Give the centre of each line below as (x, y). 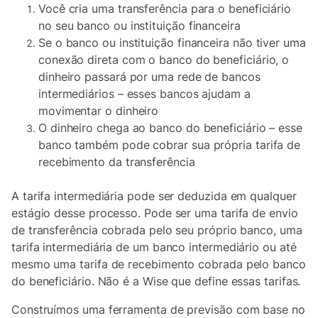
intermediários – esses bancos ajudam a (144, 94)
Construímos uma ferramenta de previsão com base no (158, 309)
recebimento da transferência (117, 162)
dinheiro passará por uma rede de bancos (149, 77)
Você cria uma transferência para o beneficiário (165, 9)
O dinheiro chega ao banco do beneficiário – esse (170, 128)
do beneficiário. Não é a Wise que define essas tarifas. (156, 281)
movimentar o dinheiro (99, 111)
